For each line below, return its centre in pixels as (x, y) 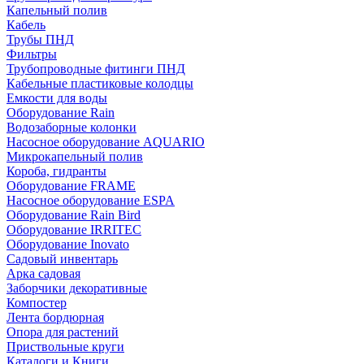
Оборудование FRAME (71, 186)
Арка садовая (43, 274)
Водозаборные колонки (71, 128)
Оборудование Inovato (68, 245)
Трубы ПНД (40, 40)
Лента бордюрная (55, 318)
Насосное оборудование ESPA (91, 201)
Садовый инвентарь (62, 259)
